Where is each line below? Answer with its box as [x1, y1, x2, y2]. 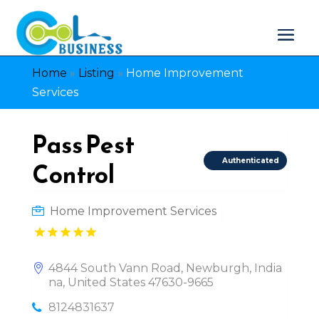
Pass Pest [31, 127, 135, 163]
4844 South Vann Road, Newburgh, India [48, 261, 282, 275]
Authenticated [222, 155, 280, 165]
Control [31, 157, 115, 193]
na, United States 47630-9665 [48, 276, 214, 289]
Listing [78, 66, 115, 80]
